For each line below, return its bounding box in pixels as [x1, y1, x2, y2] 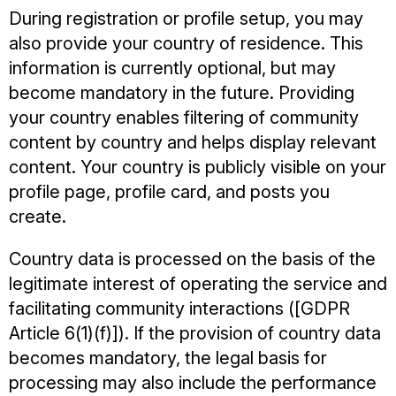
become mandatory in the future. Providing [9, 82, 354, 103]
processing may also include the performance [9, 372, 377, 393]
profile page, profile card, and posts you [9, 181, 330, 202]
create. [9, 206, 66, 227]
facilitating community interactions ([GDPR [9, 298, 350, 319]
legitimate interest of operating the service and [9, 273, 387, 294]
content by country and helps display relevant [9, 132, 377, 153]
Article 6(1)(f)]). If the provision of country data [9, 323, 381, 344]
